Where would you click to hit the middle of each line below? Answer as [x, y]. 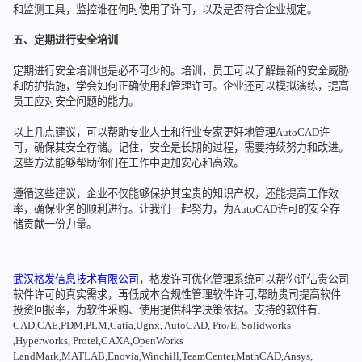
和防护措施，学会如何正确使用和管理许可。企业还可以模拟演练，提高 [181, 86]
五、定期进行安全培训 [65, 40]
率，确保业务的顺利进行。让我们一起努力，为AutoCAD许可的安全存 [176, 209]
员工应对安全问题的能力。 [76, 102]
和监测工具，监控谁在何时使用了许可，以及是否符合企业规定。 [165, 10]
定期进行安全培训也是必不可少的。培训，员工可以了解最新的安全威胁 [181, 71]
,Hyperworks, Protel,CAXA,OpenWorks [98, 340]
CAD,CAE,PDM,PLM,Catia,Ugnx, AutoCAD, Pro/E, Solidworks [152, 325]
